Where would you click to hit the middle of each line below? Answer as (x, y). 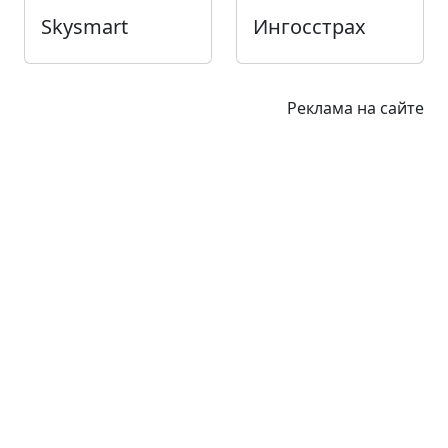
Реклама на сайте (355, 108)
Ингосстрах (309, 27)
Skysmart (84, 27)
